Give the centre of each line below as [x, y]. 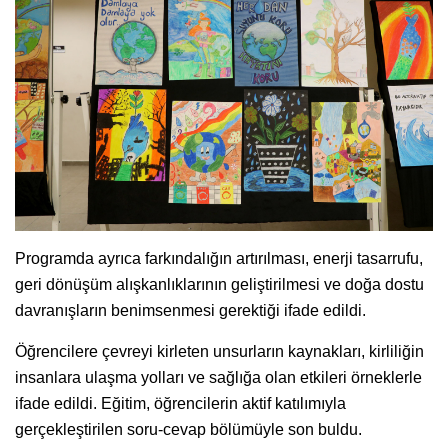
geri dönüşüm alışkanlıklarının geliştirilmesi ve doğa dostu [219, 284]
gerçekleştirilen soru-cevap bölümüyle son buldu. [188, 429]
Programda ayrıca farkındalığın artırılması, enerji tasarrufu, [219, 258]
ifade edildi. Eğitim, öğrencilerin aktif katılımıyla [180, 403]
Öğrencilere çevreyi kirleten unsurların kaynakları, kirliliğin [219, 351]
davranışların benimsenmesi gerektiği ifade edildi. [190, 310]
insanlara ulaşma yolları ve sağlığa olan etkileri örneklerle [218, 377]
